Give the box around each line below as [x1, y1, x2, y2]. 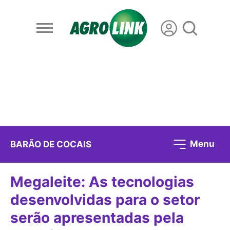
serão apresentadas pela [10, 209, 184, 227]
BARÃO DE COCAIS [10, 139, 91, 149]
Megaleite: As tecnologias [10, 173, 194, 191]
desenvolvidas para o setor [10, 191, 200, 209]
